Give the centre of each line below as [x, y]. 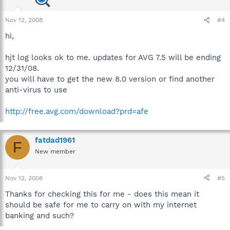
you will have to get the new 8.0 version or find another [110, 79]
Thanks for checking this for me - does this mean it [102, 194]
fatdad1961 [55, 140]
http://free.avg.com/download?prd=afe [77, 111]
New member [55, 151]
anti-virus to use [36, 90]
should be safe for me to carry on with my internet [101, 205]
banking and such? [40, 215]
